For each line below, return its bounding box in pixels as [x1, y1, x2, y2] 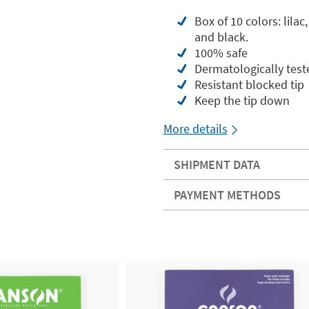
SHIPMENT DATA [173, 157, 260, 172]
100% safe [194, 45, 248, 61]
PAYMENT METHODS [173, 187, 281, 203]
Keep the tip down [194, 92, 290, 108]
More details [163, 121, 228, 137]
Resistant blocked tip [194, 77, 304, 92]
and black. [194, 29, 248, 45]
